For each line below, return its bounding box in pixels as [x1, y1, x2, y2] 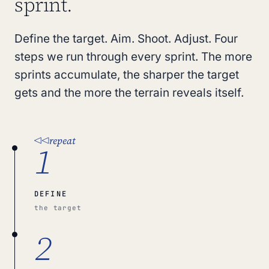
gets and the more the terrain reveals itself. [14, 86, 244, 100]
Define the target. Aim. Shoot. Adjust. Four [14, 32, 238, 46]
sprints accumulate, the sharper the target [14, 68, 239, 82]
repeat [49, 134, 76, 147]
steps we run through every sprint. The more [14, 50, 252, 64]
